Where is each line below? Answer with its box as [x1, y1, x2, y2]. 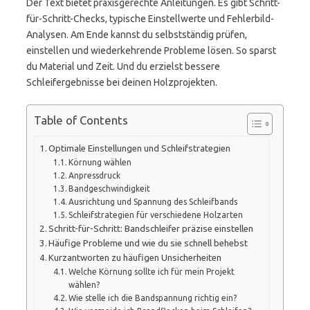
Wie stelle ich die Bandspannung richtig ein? [69, 293, 237, 302]
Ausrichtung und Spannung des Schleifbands [69, 197, 238, 206]
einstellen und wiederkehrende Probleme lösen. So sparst [26, 45, 276, 56]
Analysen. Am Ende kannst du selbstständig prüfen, [26, 29, 247, 40]
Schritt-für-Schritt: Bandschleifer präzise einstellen [48, 223, 254, 234]
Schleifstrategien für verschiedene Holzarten [69, 210, 244, 219]
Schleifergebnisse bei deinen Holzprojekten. [26, 77, 217, 88]
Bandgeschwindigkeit [69, 183, 151, 193]
